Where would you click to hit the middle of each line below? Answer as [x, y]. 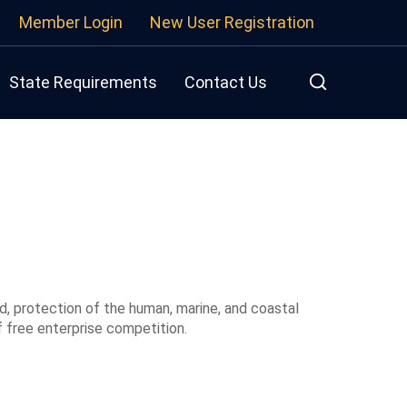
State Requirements [83, 82]
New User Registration [232, 22]
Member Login [71, 22]
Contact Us [226, 82]
